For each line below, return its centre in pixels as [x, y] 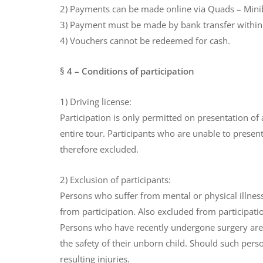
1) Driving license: [96, 102]
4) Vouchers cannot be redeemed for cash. [145, 41]
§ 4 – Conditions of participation [127, 71]
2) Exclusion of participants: [115, 180]
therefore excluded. [99, 149]
